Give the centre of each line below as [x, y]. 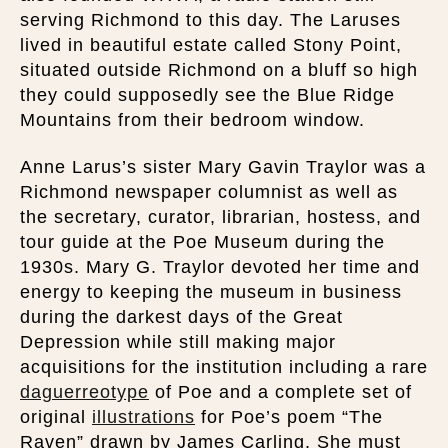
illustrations [143, 417]
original [56, 417]
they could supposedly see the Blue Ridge [207, 94]
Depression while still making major [178, 342]
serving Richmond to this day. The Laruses [210, 19]
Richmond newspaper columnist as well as [209, 192]
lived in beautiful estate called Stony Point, [211, 44]
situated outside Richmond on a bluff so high [219, 69]
